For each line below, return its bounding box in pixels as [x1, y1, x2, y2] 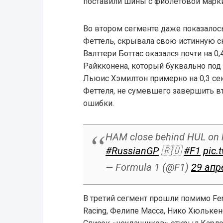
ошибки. [83, 99, 114, 109]
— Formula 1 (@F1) [105, 161, 191, 174]
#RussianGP [105, 145, 159, 157]
